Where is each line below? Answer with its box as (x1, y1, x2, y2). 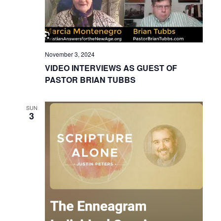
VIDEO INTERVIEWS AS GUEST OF (45, 62, 178, 74)
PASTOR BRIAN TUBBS (45, 74, 136, 85)
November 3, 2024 (45, 49, 95, 58)
